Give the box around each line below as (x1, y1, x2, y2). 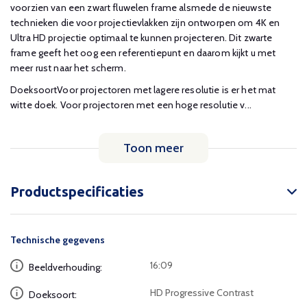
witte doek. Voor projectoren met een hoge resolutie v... (10, 99, 251, 111)
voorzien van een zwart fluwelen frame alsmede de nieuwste (10, 1, 271, 14)
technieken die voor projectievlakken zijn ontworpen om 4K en (10, 16, 280, 29)
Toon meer (123, 140, 184, 156)
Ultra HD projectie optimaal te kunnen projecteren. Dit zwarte (10, 32, 273, 44)
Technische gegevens (10, 234, 105, 246)
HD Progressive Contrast (150, 286, 254, 299)
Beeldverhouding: (27, 261, 102, 273)
